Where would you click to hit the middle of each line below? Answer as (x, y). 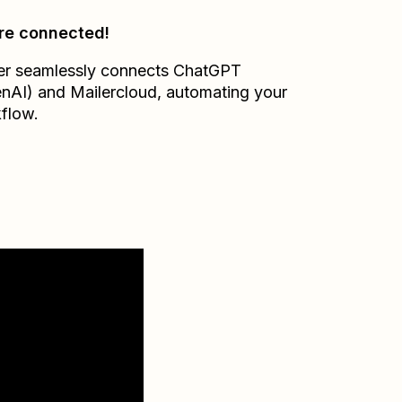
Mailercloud (113, 92)
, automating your (222, 92)
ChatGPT (207, 70)
